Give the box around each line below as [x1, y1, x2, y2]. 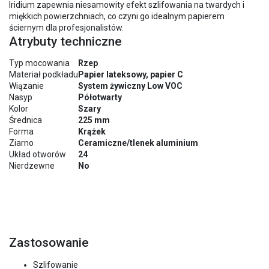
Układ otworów [9, 149, 66, 159]
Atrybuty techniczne [9, 34, 122, 49]
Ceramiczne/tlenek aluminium [78, 138, 198, 148]
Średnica [9, 115, 42, 125]
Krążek [78, 126, 106, 136]
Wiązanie [9, 80, 44, 91]
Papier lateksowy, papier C [78, 69, 183, 79]
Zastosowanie [9, 235, 89, 250]
